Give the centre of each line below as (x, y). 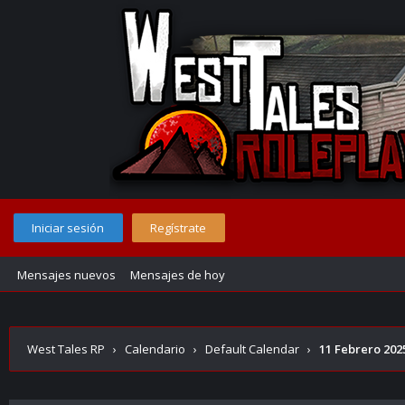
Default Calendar (252, 349)
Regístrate (178, 228)
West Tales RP (66, 349)
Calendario (155, 349)
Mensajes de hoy (178, 275)
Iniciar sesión (68, 228)
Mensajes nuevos (66, 275)
